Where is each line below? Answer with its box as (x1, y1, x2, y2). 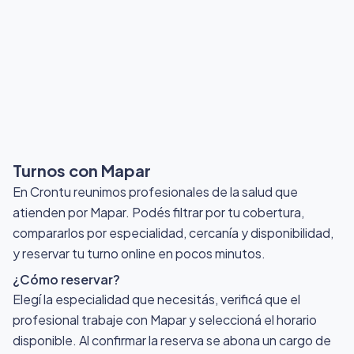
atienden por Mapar (13, 203, 126, 220)
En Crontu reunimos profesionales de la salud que (13, 183, 298, 200)
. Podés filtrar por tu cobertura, (126, 203, 304, 220)
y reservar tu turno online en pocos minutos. (13, 244, 265, 262)
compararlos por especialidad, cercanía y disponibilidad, (13, 224, 333, 241)
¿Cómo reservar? (13, 270, 120, 288)
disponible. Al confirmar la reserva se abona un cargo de (13, 331, 331, 348)
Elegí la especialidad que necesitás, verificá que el (13, 290, 300, 307)
